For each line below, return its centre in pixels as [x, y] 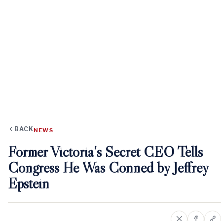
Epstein [29, 183]
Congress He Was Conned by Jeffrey [108, 167]
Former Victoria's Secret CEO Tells [105, 151]
